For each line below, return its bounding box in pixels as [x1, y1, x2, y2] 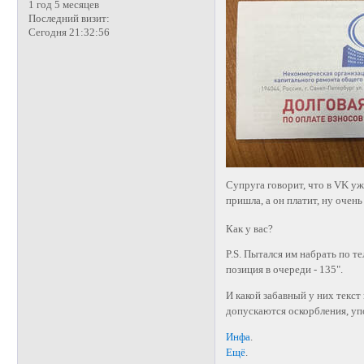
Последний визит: [28, 13, 110, 25]
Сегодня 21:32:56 [28, 27, 110, 39]
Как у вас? [226, 223, 274, 235]
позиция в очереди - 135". [226, 264, 344, 276]
